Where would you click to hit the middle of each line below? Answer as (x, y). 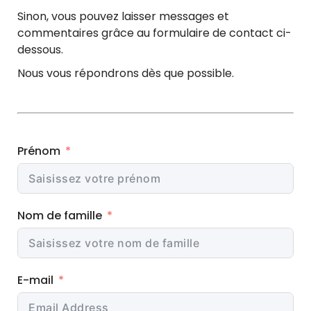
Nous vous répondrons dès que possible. (126, 73)
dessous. (40, 50)
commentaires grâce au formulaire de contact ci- (154, 33)
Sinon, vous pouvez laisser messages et (123, 16)
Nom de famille (60, 216)
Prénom (39, 151)
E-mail (35, 280)
